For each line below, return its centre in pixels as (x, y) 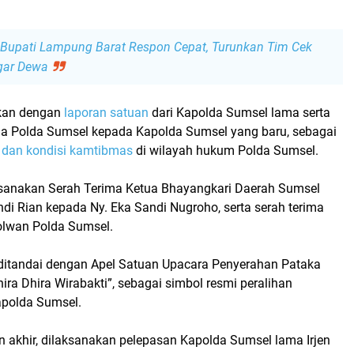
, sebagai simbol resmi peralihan (202, 283)
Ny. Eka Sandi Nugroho (154, 207)
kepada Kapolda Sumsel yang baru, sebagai (213, 131)
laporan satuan (106, 112)
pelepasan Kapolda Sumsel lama (211, 340)
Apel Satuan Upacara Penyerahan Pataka (206, 264)
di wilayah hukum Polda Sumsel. (226, 150)
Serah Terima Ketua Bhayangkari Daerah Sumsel (184, 188)
